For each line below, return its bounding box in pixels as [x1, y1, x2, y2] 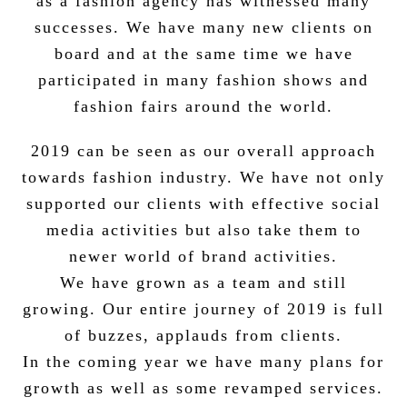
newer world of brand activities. [69, 247, 338, 265]
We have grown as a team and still [60, 273, 347, 292]
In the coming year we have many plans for [23, 352, 384, 371]
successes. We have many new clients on [34, 18, 373, 36]
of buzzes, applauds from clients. [65, 326, 342, 344]
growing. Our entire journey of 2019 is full [23, 300, 384, 318]
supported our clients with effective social [26, 194, 381, 213]
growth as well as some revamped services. [24, 379, 383, 397]
